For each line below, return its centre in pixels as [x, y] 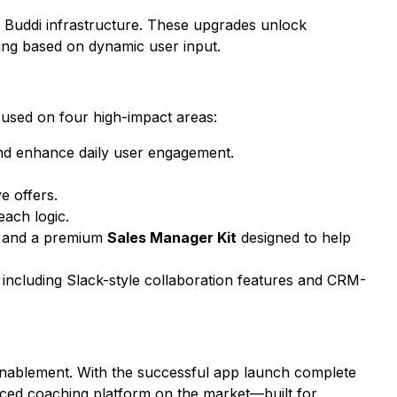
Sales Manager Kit [172, 237]
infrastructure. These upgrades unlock [174, 25]
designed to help [294, 237]
